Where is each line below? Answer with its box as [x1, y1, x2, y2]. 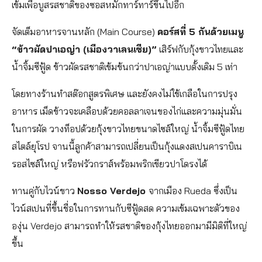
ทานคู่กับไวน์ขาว [12, 185, 77, 197]
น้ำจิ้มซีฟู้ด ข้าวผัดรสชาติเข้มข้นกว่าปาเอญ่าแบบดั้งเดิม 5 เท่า [12, 61, 237, 73]
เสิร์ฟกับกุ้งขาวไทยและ [157, 43, 243, 56]
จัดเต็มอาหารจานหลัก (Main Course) [12, 26, 157, 38]
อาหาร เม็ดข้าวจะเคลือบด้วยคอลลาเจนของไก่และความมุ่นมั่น [12, 105, 242, 118]
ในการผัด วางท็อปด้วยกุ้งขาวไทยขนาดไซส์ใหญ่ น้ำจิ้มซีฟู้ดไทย [12, 123, 244, 135]
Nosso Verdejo [77, 185, 149, 197]
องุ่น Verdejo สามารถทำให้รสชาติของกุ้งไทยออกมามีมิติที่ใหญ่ [12, 220, 247, 232]
